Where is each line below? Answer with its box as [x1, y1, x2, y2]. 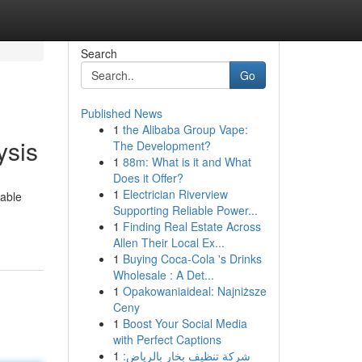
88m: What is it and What [122, 154, 251, 170]
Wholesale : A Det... [112, 267, 214, 283]
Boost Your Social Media [122, 315, 247, 331]
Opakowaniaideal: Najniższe [122, 283, 267, 299]
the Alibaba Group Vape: [122, 121, 248, 137]
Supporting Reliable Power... [112, 202, 258, 218]
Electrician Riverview [122, 186, 228, 202]
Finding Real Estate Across [122, 218, 261, 234]
